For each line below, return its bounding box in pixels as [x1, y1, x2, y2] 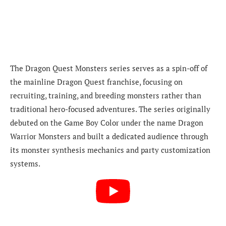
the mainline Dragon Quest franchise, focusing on [10, 77, 183, 87]
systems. [10, 158, 40, 169]
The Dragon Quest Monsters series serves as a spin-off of [10, 63, 207, 74]
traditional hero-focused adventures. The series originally [10, 104, 210, 115]
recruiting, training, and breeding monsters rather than [10, 90, 201, 101]
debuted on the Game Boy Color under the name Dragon [10, 118, 203, 128]
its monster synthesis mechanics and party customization [10, 145, 210, 155]
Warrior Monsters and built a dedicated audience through [10, 131, 208, 142]
